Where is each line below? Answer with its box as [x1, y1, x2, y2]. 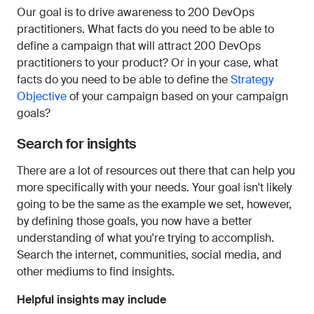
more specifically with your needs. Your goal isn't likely [17, 180, 292, 195]
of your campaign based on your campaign [67, 89, 288, 104]
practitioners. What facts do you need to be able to [17, 22, 274, 36]
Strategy [231, 72, 273, 87]
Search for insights [17, 135, 137, 153]
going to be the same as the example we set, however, [17, 197, 292, 212]
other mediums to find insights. [17, 264, 175, 279]
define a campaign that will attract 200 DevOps [17, 39, 261, 53]
